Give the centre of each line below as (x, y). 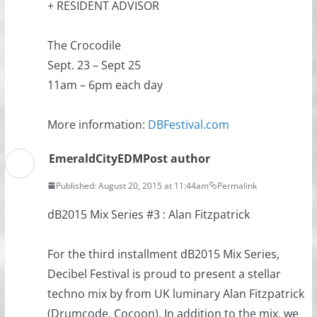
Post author (176, 158)
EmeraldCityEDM (96, 158)
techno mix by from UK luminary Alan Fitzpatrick (175, 293)
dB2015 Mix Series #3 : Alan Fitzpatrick (148, 214)
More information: (97, 124)
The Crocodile (84, 45)
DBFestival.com (188, 124)
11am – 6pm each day (105, 85)
